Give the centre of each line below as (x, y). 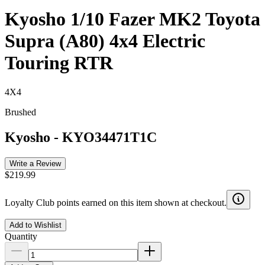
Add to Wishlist (35, 225)
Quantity (21, 236)
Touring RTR (59, 63)
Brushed (20, 112)
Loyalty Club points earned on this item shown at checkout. (116, 202)
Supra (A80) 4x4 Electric (105, 41)
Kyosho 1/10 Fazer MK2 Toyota (132, 19)
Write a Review (35, 163)
